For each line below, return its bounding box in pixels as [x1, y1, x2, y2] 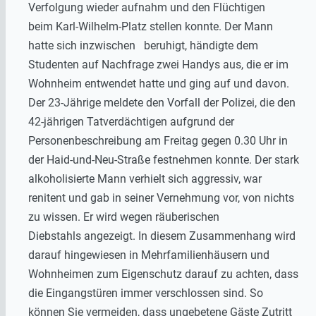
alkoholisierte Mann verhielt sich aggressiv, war [28, 171, 262, 186]
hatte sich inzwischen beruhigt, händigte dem [28, 38, 258, 52]
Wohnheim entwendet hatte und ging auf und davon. [28, 76, 289, 90]
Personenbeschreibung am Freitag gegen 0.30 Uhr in [28, 133, 288, 147]
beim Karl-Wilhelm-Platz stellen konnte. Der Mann [28, 19, 273, 33]
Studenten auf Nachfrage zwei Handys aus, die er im [28, 57, 288, 71]
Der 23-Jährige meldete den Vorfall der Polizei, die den [28, 95, 296, 109]
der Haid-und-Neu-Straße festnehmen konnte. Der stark [28, 152, 299, 166]
